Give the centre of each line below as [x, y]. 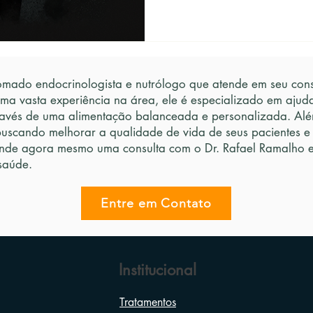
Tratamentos [148, 302]
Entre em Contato [156, 203]
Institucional [157, 270]
